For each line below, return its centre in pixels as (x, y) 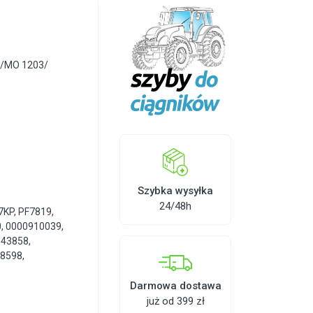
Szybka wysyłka (175, 190)
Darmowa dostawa (175, 285)
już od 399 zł (175, 301)
